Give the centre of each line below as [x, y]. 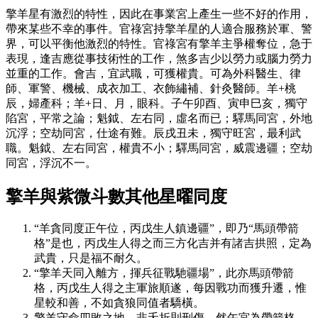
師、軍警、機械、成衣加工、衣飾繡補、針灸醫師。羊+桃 [151, 88]
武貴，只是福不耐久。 [91, 258]
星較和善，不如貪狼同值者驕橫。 [119, 303]
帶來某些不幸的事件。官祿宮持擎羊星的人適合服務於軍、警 [159, 28]
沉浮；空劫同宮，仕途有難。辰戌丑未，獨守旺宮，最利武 [153, 133]
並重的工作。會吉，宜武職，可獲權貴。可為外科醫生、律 [153, 73]
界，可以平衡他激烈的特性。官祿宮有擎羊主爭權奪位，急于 [159, 43]
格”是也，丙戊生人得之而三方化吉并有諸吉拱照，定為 [173, 243]
